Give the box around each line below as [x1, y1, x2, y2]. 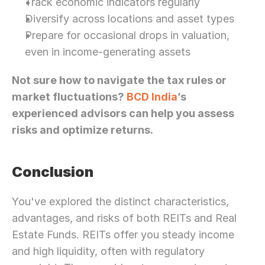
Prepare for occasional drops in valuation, [25, 29, 230, 41]
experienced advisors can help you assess [12, 107, 234, 119]
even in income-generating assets [25, 46, 190, 58]
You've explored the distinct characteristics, [12, 195, 229, 208]
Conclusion [12, 163, 93, 180]
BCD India [127, 91, 177, 103]
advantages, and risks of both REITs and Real [12, 212, 237, 224]
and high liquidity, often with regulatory [12, 245, 205, 257]
